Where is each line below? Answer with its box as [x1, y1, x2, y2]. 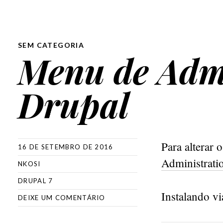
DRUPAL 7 [18, 177, 53, 185]
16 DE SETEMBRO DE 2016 [18, 143, 113, 151]
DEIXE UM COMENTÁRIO [18, 194, 106, 202]
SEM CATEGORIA [18, 41, 85, 49]
